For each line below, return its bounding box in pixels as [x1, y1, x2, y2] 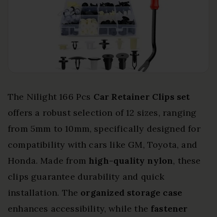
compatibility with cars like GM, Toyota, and [8, 139, 197, 151]
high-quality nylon [89, 155, 173, 167]
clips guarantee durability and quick [8, 171, 165, 183]
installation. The [8, 187, 81, 199]
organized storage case [80, 187, 183, 199]
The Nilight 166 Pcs [8, 91, 93, 103]
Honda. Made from [8, 155, 89, 167]
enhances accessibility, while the [8, 203, 151, 215]
